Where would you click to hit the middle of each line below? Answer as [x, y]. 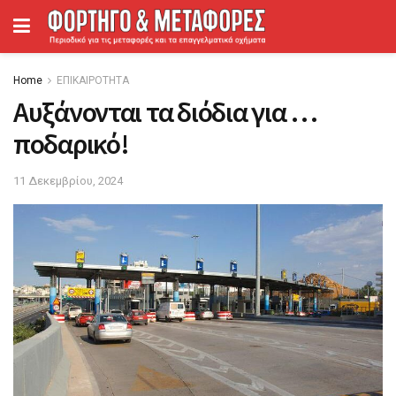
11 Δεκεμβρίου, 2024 [68, 180]
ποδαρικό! [71, 144]
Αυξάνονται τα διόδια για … [165, 112]
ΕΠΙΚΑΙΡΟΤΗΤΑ [93, 80]
